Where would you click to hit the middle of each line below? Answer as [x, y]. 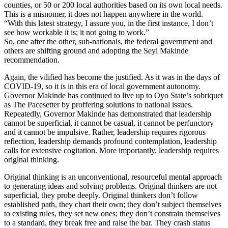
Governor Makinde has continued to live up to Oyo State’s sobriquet [113, 95]
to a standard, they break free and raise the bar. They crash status [107, 222]
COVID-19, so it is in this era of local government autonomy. [102, 86]
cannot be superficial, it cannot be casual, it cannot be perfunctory [109, 123]
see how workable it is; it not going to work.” [77, 32]
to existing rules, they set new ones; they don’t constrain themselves [112, 213]
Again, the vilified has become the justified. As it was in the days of [112, 77]
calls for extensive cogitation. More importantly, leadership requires [111, 150]
